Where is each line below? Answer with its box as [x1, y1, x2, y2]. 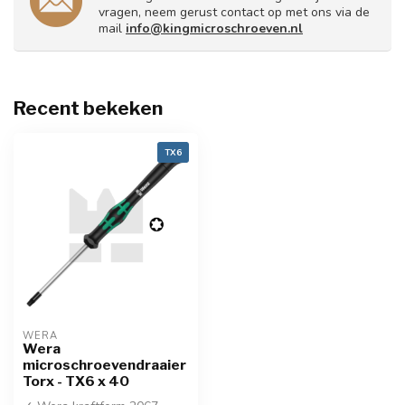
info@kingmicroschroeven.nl [126, 19, 303, 37]
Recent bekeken [14, 96, 163, 119]
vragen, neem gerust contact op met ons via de [99, 3, 370, 21]
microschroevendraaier [23, 355, 186, 373]
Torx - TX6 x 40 [23, 372, 129, 390]
